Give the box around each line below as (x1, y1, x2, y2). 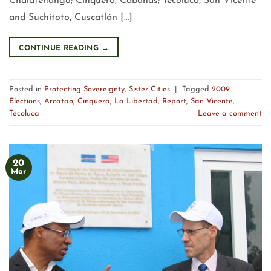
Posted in (9, 85, 44, 94)
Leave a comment (198, 109, 262, 118)
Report (162, 97, 186, 106)
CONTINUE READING (19, 44, 102, 52)
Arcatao (44, 97, 73, 106)
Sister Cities (129, 85, 170, 94)
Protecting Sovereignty (44, 85, 125, 94)
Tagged (182, 85, 212, 94)
